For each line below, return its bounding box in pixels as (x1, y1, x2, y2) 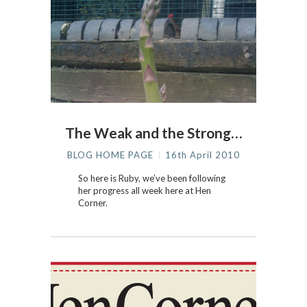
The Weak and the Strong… (65, 124, 242, 141)
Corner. (78, 197, 108, 208)
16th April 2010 (165, 149, 240, 160)
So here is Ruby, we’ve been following (78, 173, 225, 184)
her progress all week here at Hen (78, 185, 211, 196)
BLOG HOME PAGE (67, 149, 156, 160)
